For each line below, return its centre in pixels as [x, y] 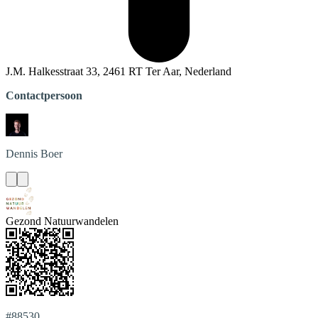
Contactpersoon [44, 95]
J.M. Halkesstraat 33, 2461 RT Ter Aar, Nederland [119, 71]
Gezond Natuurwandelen [62, 221]
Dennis [22, 153]
